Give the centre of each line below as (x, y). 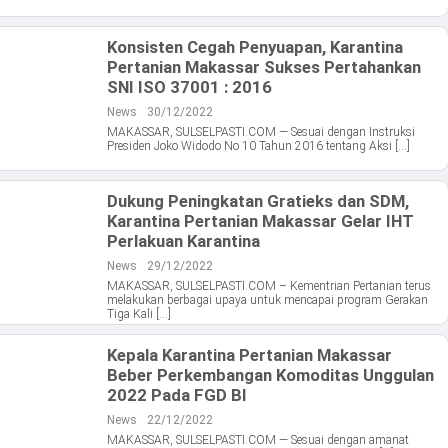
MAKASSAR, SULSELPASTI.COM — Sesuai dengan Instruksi (261, 132)
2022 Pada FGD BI (177, 395)
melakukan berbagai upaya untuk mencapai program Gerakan (267, 300)
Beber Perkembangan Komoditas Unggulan (270, 375)
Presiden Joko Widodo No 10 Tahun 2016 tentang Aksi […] (258, 146)
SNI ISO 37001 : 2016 (189, 87)
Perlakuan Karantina (183, 241)
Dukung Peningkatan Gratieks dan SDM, (258, 201)
